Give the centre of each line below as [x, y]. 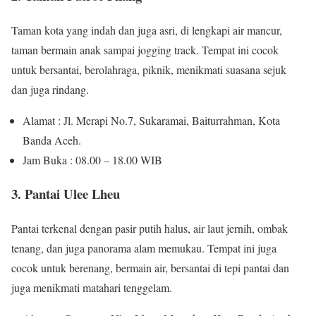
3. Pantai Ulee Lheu [66, 194]
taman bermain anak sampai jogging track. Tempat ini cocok [145, 49]
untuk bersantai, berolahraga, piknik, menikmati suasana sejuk [149, 69]
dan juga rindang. [50, 89]
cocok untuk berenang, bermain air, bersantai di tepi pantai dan [150, 268]
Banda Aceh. [52, 140]
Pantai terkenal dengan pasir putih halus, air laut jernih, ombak [150, 229]
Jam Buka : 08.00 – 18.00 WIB [92, 159]
